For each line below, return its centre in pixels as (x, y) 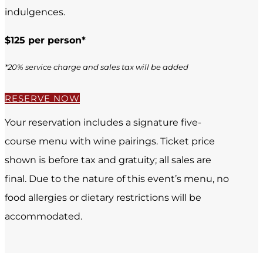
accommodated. (43, 217)
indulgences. (35, 12)
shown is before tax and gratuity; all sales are (108, 160)
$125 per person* (45, 41)
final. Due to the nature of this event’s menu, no (117, 179)
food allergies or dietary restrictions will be (103, 198)
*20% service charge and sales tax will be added (97, 67)
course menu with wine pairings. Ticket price (110, 141)
